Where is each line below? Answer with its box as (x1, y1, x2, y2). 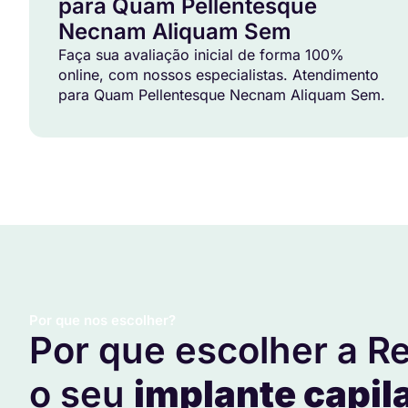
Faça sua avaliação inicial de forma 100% (58, 46, 344, 65)
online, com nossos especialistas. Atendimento (58, 66, 379, 85)
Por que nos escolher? (29, 311, 176, 330)
